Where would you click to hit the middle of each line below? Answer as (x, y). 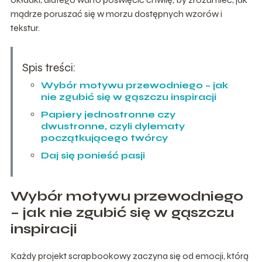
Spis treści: (49, 67)
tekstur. (25, 27)
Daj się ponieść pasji (93, 155)
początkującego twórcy (104, 137)
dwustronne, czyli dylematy (113, 126)
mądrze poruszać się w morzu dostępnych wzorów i (116, 13)
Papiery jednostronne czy (108, 114)
